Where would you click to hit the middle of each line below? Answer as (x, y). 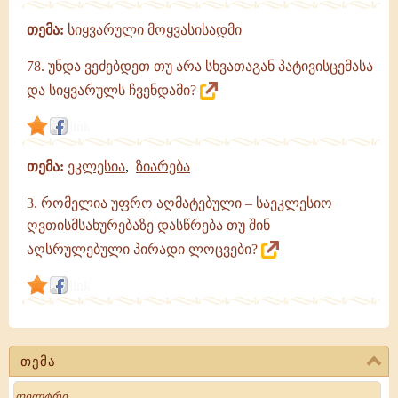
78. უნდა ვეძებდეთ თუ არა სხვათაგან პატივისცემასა (200, 66)
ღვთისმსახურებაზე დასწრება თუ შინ (148, 225)
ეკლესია (96, 167)
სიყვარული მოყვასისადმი (155, 30)
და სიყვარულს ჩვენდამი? (113, 90)
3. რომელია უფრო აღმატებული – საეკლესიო (179, 203)
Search (29, 388)
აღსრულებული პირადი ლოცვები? (144, 249)
